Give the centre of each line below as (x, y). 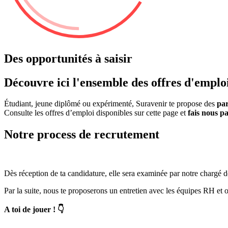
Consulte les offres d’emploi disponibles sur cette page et (96, 113)
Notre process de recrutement (82, 135)
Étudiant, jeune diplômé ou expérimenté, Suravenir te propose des (110, 104)
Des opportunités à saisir (68, 58)
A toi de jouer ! (30, 210)
